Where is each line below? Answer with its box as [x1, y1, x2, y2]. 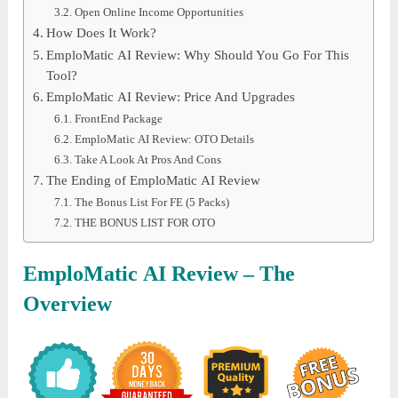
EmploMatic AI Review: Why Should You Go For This [46, 47, 350, 62]
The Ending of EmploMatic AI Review [46, 172, 261, 187]
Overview [23, 291, 113, 315]
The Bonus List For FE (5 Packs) [75, 195, 230, 209]
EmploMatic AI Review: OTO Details [75, 131, 255, 146]
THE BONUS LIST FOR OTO [75, 215, 216, 229]
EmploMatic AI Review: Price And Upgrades [46, 89, 296, 104]
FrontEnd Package [75, 111, 163, 125]
